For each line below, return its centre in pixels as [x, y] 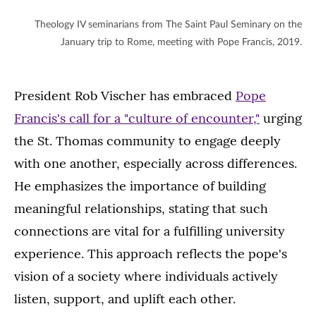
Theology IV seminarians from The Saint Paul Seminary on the [168, 24]
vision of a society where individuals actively [146, 276]
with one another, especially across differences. [156, 163]
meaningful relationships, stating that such [141, 208]
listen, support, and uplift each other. [125, 298]
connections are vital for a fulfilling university [150, 231]
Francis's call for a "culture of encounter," [137, 118]
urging [281, 118]
